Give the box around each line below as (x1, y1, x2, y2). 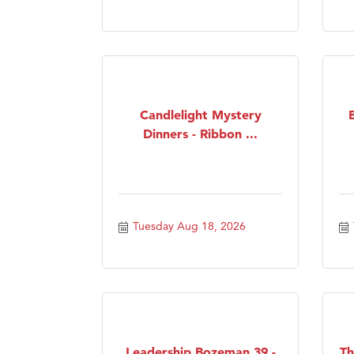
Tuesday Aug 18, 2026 (132, 218, 246, 233)
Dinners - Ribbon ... (143, 125, 258, 141)
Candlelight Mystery (139, 106, 262, 122)
